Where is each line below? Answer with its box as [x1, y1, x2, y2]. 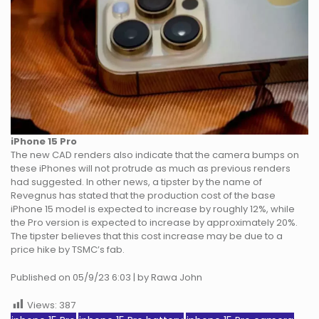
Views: [27, 298, 57, 312]
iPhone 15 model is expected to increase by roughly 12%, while [11, 202, 295, 216]
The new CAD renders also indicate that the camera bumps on [11, 148, 299, 162]
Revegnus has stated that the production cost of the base [11, 189, 276, 202]
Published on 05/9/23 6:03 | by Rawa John [11, 271, 202, 284]
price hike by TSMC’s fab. [11, 243, 125, 256]
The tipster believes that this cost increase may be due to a [11, 229, 283, 243]
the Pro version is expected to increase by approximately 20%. [11, 216, 298, 229]
